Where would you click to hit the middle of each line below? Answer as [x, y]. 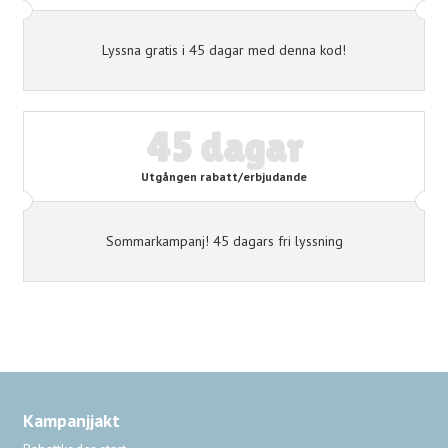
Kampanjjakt [72, 420]
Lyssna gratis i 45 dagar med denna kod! [224, 49]
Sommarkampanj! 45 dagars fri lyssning [224, 240]
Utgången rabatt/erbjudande [224, 176]
